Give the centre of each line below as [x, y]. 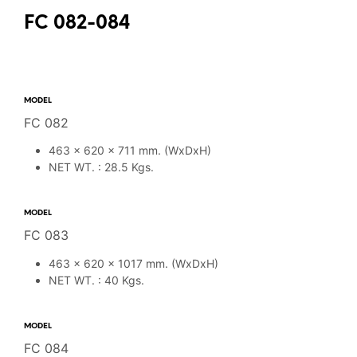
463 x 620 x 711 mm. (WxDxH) [129, 151]
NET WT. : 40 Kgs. [96, 280]
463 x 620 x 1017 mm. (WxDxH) [133, 263]
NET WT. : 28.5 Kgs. [101, 167]
